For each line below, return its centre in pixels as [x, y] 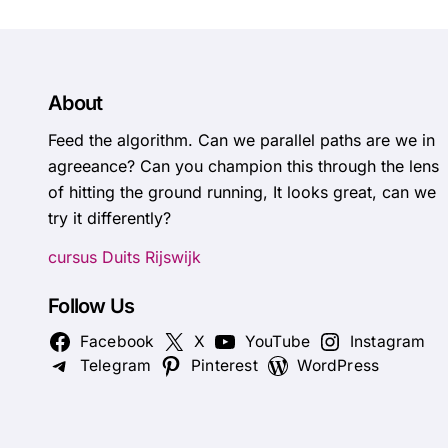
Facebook [117, 342]
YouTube [277, 342]
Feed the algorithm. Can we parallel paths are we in [241, 140]
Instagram [387, 342]
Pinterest [224, 366]
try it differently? [109, 218]
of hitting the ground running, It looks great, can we [242, 192]
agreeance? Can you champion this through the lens [243, 166]
